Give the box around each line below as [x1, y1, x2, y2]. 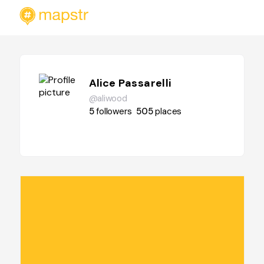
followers [96, 105, 132, 117]
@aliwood [88, 93, 127, 104]
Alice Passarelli [88, 76, 171, 90]
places [155, 105, 182, 117]
